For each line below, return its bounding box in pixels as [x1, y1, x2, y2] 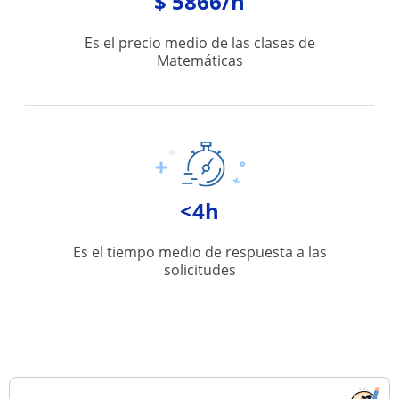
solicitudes [163, 260, 236, 280]
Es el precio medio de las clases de [84, 33, 315, 53]
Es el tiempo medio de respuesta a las [72, 242, 327, 262]
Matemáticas [156, 51, 243, 70]
